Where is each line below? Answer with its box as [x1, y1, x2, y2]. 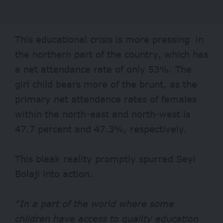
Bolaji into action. [15, 168, 93, 179]
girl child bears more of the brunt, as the [15, 78, 197, 90]
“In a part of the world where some [15, 198, 174, 209]
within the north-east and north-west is [15, 108, 190, 119]
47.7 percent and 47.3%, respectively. [15, 123, 187, 134]
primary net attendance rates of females [15, 93, 197, 105]
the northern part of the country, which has [15, 48, 208, 60]
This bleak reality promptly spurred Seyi [15, 153, 196, 164]
